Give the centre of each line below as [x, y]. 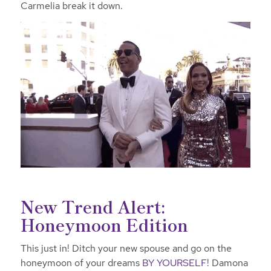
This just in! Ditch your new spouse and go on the [126, 249]
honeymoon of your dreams [81, 263]
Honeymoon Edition [104, 224]
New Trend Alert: [93, 206]
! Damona [227, 263]
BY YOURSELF [174, 263]
